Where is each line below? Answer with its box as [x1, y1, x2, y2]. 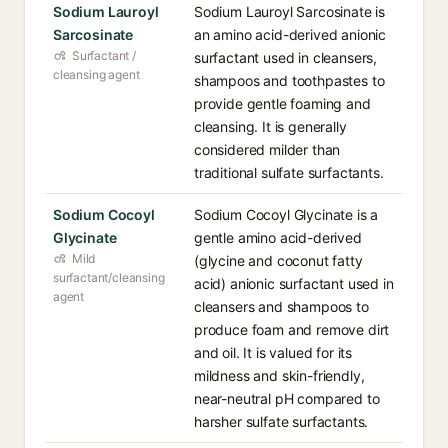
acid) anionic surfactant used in [194, 275, 394, 292]
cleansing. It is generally [194, 118, 347, 135]
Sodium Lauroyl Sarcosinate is [194, 3, 386, 20]
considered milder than [194, 141, 341, 158]
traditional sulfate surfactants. [194, 164, 384, 181]
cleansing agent [53, 67, 140, 82]
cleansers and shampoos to [194, 298, 369, 315]
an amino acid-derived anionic [194, 26, 387, 43]
